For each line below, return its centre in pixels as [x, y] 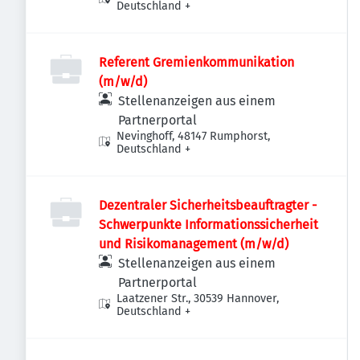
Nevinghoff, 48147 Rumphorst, [194, 136]
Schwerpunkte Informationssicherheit [209, 225]
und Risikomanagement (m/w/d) [194, 244]
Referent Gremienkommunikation [196, 62]
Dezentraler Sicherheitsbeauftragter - [208, 205]
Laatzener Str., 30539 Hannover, [198, 299]
